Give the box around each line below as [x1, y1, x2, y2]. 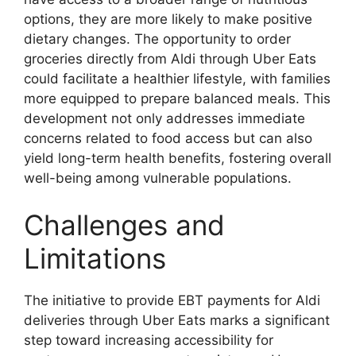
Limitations [24, 242, 166, 276]
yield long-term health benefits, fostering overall [24, 149, 331, 166]
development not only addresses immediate [24, 110, 305, 126]
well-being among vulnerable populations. [24, 169, 292, 186]
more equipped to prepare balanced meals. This [24, 90, 331, 106]
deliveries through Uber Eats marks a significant [24, 312, 330, 329]
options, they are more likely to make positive [24, 10, 312, 27]
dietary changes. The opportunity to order [24, 30, 291, 47]
